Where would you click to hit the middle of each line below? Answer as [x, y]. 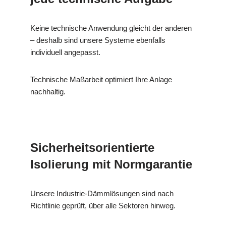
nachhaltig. [48, 91]
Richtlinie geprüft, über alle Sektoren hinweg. [103, 205]
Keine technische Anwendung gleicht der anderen [111, 28]
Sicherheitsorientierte [92, 147]
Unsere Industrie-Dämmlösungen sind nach [102, 193]
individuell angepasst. [65, 52]
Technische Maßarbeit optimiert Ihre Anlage [101, 79]
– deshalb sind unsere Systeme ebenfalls [98, 40]
